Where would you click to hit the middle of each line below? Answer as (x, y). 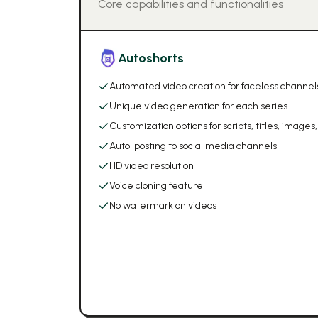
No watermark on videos (163, 205)
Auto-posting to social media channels (193, 146)
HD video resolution (152, 166)
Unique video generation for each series (198, 106)
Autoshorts (151, 58)
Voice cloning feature (156, 186)
